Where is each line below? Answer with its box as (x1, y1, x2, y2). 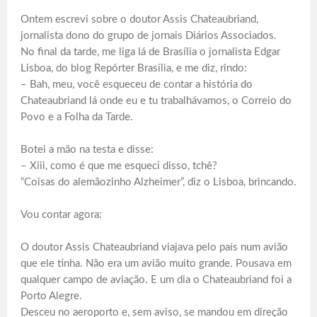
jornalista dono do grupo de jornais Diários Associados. (21, 30, 277, 41)
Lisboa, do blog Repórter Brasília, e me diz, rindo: (21, 62, 247, 74)
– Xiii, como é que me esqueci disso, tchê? (21, 160, 217, 171)
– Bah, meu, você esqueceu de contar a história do (21, 79, 253, 90)
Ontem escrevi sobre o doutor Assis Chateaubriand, (21, 13, 258, 25)
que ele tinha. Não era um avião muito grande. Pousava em (21, 258, 292, 269)
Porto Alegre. (21, 290, 82, 301)
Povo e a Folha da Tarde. (21, 111, 133, 122)
